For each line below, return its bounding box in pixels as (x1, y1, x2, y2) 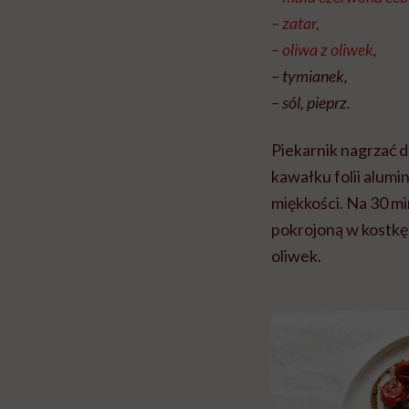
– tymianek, (271, 66, 348, 87)
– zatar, (271, 13, 320, 34)
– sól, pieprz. (271, 92, 351, 113)
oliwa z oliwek (282, 39, 373, 60)
